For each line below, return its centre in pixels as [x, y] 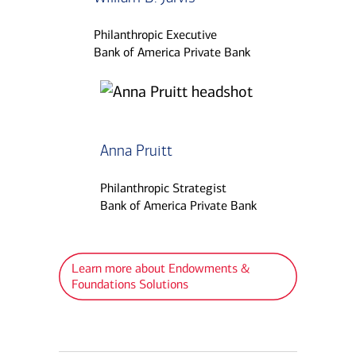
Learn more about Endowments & [161, 269]
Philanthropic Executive [155, 35]
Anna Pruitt [136, 151]
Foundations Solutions [130, 284]
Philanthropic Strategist [163, 188]
